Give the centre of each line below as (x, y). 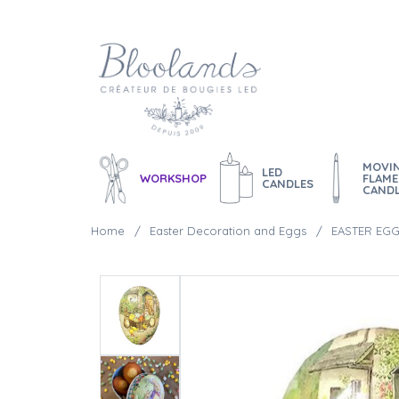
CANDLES (288, 183)
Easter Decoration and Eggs (228, 231)
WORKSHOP (173, 178)
